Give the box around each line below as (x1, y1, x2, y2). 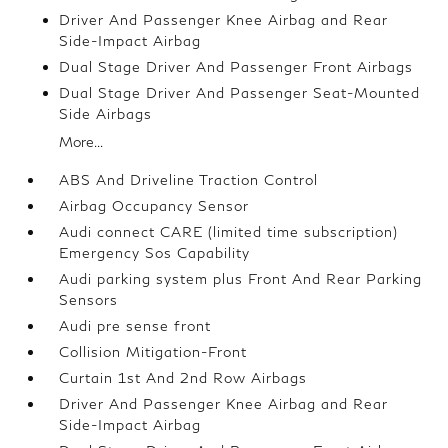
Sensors (59, 291, 119, 309)
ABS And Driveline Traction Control (59, 171, 319, 189)
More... (59, 133, 104, 151)
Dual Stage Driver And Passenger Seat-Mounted (59, 84, 421, 102)
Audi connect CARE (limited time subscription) (59, 223, 399, 241)
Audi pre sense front (59, 317, 212, 335)
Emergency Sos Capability (59, 244, 251, 262)
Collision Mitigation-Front (59, 343, 248, 361)
